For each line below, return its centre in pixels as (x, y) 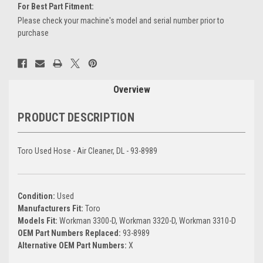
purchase (33, 33)
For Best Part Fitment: (56, 6)
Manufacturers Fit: (51, 208)
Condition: (37, 196)
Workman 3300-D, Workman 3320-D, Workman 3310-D (148, 220)
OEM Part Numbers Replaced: (70, 233)
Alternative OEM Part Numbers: (73, 245)
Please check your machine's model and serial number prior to (121, 20)
